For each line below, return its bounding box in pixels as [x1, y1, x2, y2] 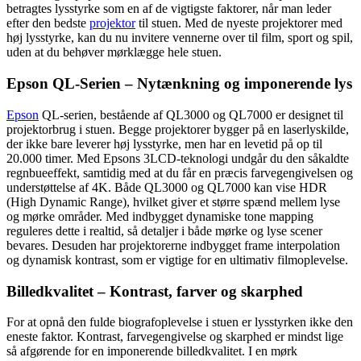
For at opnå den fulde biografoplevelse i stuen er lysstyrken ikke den [6, 315, 353, 330]
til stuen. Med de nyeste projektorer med [135, 16, 342, 31]
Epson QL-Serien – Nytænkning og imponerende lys [6, 75, 352, 93]
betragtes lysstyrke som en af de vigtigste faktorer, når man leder [6, 2, 331, 16]
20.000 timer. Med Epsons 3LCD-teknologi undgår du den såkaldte [6, 151, 349, 165]
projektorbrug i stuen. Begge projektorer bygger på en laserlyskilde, [6, 122, 349, 136]
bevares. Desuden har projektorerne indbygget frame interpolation [6, 238, 340, 252]
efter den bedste [6, 16, 89, 31]
